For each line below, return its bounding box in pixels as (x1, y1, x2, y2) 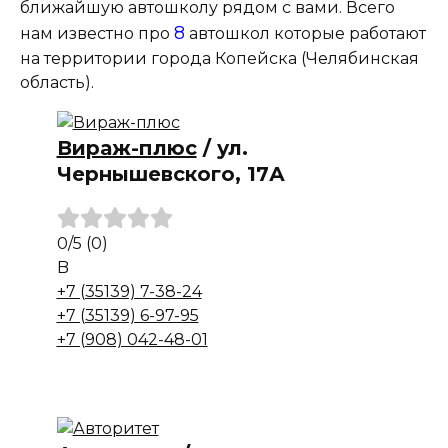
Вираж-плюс (56, 136, 197, 160)
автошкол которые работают (185, 24, 426, 43)
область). (20, 73, 94, 92)
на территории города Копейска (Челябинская (20, 49, 419, 68)
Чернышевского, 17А (56, 162, 285, 186)
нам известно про (20, 24, 174, 43)
